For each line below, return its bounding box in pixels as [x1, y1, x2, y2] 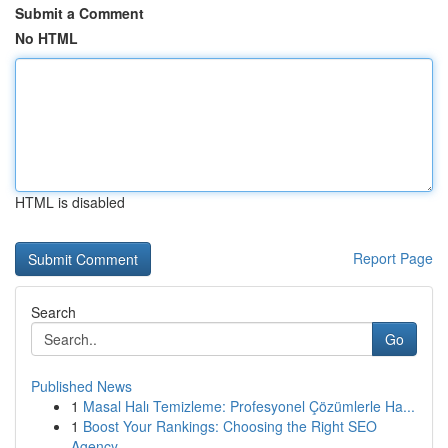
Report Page [353, 248, 433, 268]
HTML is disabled [15, 192, 125, 212]
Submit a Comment [15, 3, 144, 23]
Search [31, 302, 76, 322]
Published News [31, 376, 132, 396]
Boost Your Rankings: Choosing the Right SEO [83, 416, 377, 436]
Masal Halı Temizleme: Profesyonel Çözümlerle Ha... [83, 396, 415, 416]
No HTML [15, 28, 78, 48]
